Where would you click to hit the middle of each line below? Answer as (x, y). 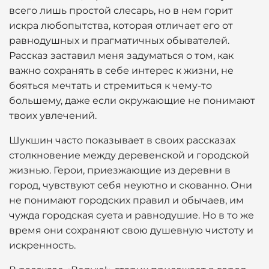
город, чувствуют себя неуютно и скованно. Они (131, 185)
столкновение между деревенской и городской (129, 155)
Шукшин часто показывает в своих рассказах (122, 140)
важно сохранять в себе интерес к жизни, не (121, 71)
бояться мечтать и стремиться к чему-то (110, 86)
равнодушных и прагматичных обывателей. (119, 41)
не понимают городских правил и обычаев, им (126, 200)
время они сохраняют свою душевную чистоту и (131, 230)
